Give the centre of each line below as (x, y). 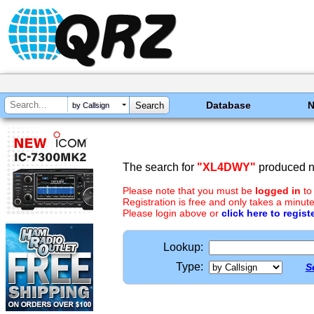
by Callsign (91, 105)
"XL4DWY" (226, 167)
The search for (160, 167)
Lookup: (183, 247)
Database (229, 105)
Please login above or (172, 213)
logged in (278, 191)
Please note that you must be (189, 191)
